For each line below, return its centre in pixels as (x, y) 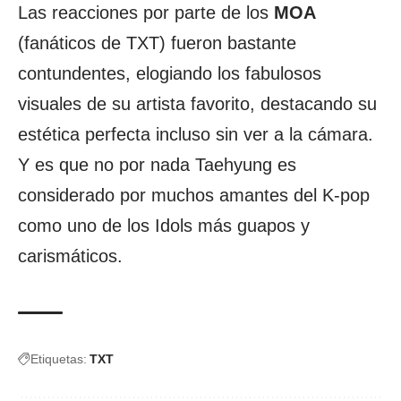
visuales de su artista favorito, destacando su (197, 103)
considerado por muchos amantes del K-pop (194, 195)
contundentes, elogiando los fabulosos (170, 73)
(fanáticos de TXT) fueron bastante (157, 43)
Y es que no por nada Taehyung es (157, 164)
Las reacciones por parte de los (146, 12)
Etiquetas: (59, 358)
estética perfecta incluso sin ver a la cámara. (196, 134)
